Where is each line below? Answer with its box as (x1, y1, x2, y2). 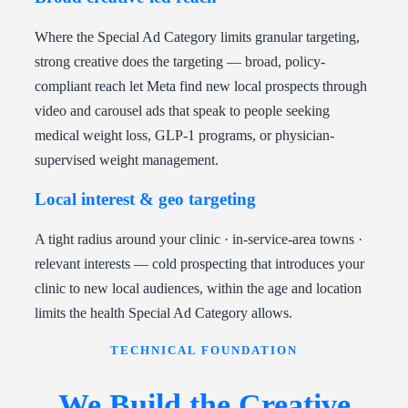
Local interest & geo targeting (35, 189, 256, 209)
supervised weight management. (35, 152, 219, 168)
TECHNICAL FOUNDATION (110, 343, 298, 358)
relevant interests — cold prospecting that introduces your (35, 256, 364, 272)
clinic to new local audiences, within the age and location (35, 280, 362, 297)
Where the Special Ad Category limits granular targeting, (35, 29, 360, 46)
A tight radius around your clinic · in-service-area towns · (35, 231, 362, 248)
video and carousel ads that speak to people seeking (35, 103, 330, 119)
